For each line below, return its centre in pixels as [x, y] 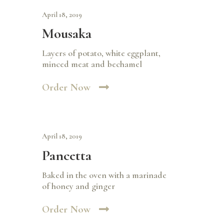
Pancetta [67, 155]
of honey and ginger [78, 186]
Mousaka [67, 33]
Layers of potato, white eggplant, [101, 53]
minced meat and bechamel [92, 64]
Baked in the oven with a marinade [104, 175]
